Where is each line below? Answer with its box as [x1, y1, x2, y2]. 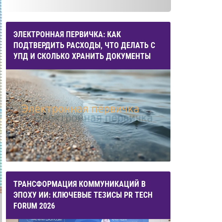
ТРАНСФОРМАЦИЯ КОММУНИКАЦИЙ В [13, 179, 146, 189]
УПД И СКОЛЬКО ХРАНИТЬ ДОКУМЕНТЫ [13, 52, 151, 61]
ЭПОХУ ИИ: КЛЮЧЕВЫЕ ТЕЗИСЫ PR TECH [13, 190, 153, 200]
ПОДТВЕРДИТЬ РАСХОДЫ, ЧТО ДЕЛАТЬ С [13, 41, 155, 50]
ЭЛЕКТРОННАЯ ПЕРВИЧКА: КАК [13, 30, 121, 39]
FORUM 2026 [13, 201, 55, 211]
